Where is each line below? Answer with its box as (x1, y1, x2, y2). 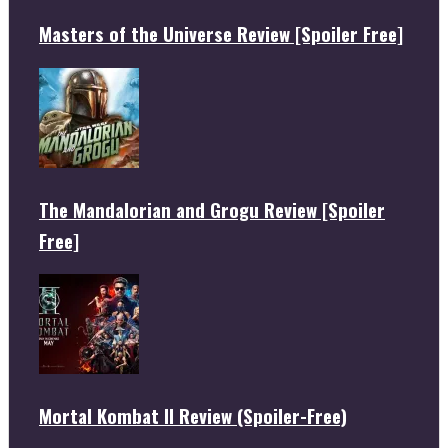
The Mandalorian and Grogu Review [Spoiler (39, 195, 385, 223)
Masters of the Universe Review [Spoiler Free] (39, 20, 403, 48)
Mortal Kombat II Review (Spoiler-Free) (39, 401, 347, 429)
